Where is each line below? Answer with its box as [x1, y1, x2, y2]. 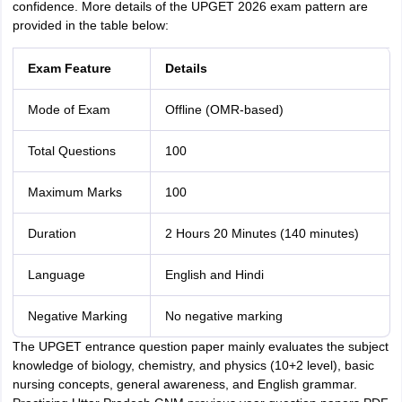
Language [27, 267, 85, 282]
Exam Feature [27, 61, 111, 75]
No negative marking [164, 309, 283, 323]
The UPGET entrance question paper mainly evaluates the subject [12, 339, 389, 354]
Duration [27, 226, 76, 240]
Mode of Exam [27, 102, 110, 117]
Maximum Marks [27, 185, 122, 199]
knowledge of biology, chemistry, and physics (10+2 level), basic [12, 358, 374, 372]
